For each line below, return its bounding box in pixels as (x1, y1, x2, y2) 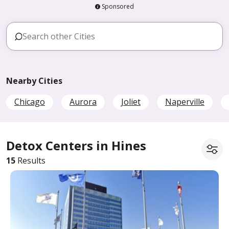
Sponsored (102, 2, 134, 11)
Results (15, 155, 45, 166)
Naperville (165, 96, 204, 107)
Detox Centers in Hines (6, 137, 146, 154)
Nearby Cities (6, 75, 62, 86)
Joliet (121, 96, 141, 107)
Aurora (70, 96, 97, 107)
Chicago (14, 96, 45, 107)
